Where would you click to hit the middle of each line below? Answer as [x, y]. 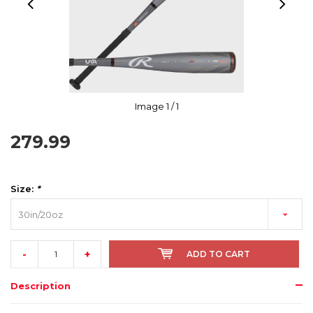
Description [41, 286]
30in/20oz [41, 215]
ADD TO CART [218, 254]
